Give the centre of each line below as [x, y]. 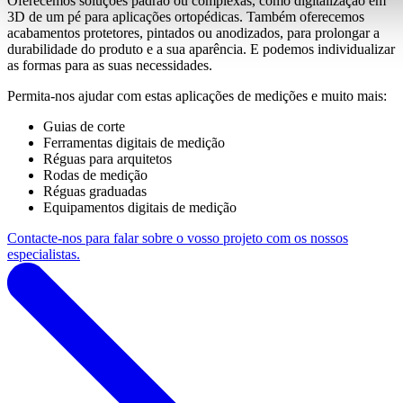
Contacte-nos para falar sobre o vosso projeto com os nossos [178, 237]
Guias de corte [84, 126]
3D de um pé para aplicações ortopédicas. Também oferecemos [186, 16]
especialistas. [44, 254]
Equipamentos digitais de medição [140, 207]
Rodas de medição [95, 175]
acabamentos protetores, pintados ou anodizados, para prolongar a [193, 32]
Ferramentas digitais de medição [134, 142]
